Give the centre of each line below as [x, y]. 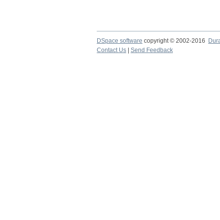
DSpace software [120, 41]
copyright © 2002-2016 [175, 41]
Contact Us [111, 50]
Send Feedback [152, 50]
